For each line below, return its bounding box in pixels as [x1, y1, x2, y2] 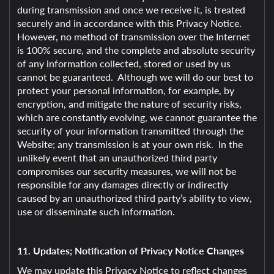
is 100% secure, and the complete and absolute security [17, 43, 255, 57]
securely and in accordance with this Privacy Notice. [17, 16, 244, 30]
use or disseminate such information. [17, 204, 175, 218]
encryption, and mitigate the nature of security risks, [17, 97, 242, 111]
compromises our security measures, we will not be [17, 164, 236, 178]
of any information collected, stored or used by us [17, 56, 231, 70]
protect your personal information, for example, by [17, 83, 234, 97]
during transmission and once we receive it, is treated [17, 2, 245, 17]
